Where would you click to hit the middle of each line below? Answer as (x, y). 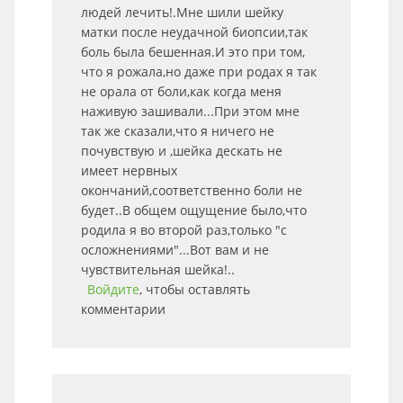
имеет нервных (129, 170)
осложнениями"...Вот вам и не (175, 250)
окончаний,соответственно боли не (192, 190)
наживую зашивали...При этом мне (190, 111)
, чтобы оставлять (195, 289)
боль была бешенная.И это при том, (193, 52)
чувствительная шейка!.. (158, 269)
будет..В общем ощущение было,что (194, 210)
